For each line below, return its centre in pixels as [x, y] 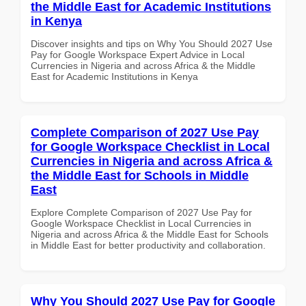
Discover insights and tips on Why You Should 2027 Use [152, 43]
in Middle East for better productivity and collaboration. [148, 245]
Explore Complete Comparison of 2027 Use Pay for [141, 212]
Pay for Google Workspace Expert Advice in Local [138, 54]
